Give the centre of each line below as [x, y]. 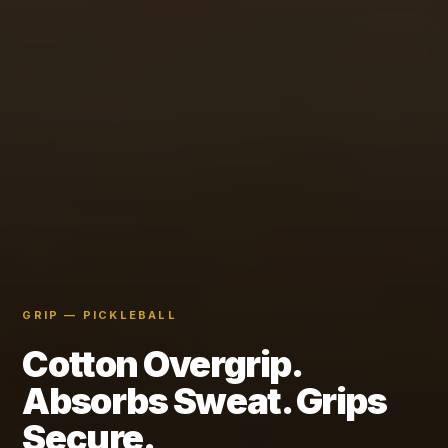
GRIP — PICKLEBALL [99, 314]
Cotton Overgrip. [162, 363]
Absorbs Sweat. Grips [204, 400]
